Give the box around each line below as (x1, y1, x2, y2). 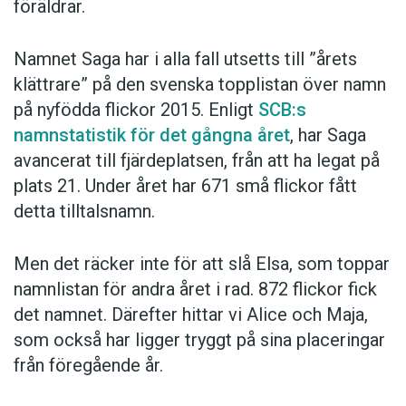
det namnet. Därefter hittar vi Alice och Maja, (14, 304, 368, 326)
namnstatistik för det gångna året (14, 124, 290, 147)
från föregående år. (14, 354, 163, 377)
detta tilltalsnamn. (14, 200, 155, 223)
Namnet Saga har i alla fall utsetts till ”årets (14, 48, 357, 71)
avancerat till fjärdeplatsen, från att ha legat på (14, 150, 380, 172)
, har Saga (290, 124, 366, 147)
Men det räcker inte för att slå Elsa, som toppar (14, 253, 390, 275)
